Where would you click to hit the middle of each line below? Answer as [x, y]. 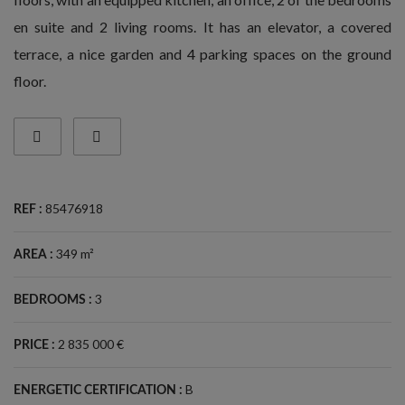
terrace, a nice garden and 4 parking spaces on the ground [202, 54]
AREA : [33, 254]
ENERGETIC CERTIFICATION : [98, 390]
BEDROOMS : [53, 300]
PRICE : [34, 345]
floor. [30, 81]
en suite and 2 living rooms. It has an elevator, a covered [202, 27]
